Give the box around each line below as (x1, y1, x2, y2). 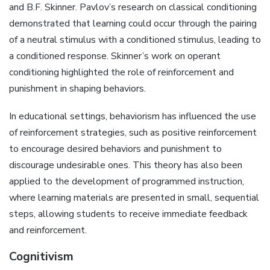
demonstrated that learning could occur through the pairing (9, 16, 257, 30)
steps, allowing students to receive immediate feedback (9, 207, 248, 221)
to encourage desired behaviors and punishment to (9, 142, 222, 155)
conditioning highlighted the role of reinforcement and (9, 65, 234, 79)
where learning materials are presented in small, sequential (9, 190, 259, 204)
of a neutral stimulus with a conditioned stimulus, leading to (9, 33, 261, 46)
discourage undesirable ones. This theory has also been (9, 158, 242, 172)
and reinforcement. (9, 223, 87, 237)
